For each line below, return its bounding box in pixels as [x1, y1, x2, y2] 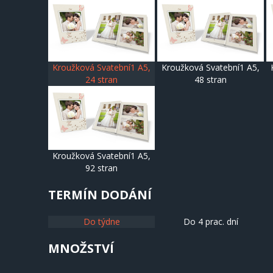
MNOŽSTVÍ [48, 240, 114, 257]
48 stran [194, 74, 227, 85]
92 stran [85, 162, 118, 174]
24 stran [85, 74, 118, 85]
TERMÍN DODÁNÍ [48, 186, 152, 203]
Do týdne [83, 216, 120, 227]
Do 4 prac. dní [183, 216, 238, 227]
